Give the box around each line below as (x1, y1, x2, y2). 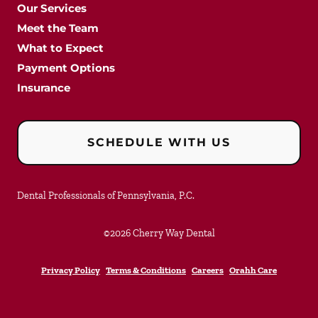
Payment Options (17, 61, 115, 75)
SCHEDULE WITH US (87, 136, 231, 149)
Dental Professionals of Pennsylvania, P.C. (17, 190, 194, 202)
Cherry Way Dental (132, 227, 215, 239)
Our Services (17, 1, 87, 15)
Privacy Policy (41, 265, 100, 275)
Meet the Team (17, 21, 99, 35)
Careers (192, 265, 224, 275)
